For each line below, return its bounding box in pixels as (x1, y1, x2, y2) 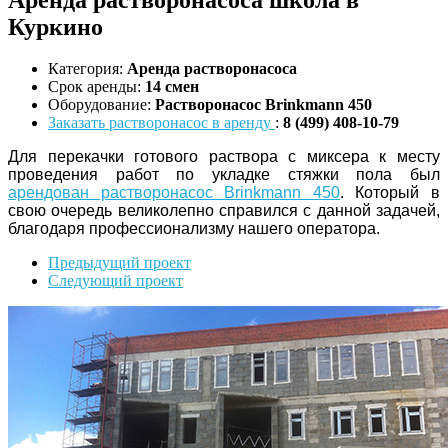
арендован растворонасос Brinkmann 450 (8, 184, 340, 202)
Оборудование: (48, 96, 155, 114)
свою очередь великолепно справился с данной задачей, (8, 202, 440, 220)
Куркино (8, 13, 103, 40)
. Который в (339, 184, 441, 202)
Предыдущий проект (48, 254, 191, 272)
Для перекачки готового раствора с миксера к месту (8, 148, 440, 166)
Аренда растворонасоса (127, 60, 297, 78)
